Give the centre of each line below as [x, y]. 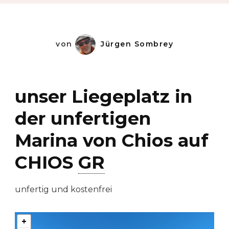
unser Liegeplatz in [104, 97]
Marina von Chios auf [112, 141]
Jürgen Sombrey [137, 44]
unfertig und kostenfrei [63, 190]
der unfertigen [83, 119]
